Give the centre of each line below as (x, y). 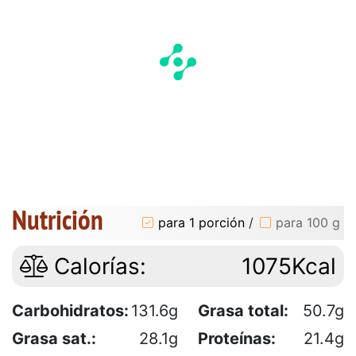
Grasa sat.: (54, 338)
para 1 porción (201, 223)
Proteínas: (237, 338)
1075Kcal (289, 266)
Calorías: (97, 266)
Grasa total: (243, 310)
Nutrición (58, 219)
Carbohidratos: (70, 310)
